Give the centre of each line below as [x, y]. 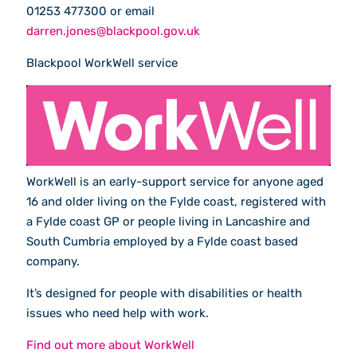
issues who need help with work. [118, 314]
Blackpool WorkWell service [102, 63]
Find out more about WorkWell [110, 345]
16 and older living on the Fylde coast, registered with [176, 202]
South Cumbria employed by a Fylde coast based [162, 242]
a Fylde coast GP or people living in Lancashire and [168, 222]
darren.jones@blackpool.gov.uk [113, 31]
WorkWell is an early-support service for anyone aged [175, 182]
